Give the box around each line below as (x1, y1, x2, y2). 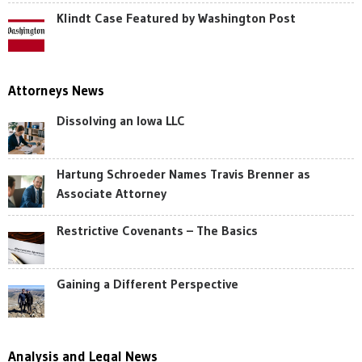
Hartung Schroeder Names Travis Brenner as (57, 166, 310, 182)
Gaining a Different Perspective (57, 276, 238, 292)
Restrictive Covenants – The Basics (57, 222, 258, 238)
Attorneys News (8, 82, 104, 99)
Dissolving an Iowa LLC (57, 112, 185, 128)
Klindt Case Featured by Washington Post (57, 10, 296, 26)
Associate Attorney (57, 185, 166, 201)
